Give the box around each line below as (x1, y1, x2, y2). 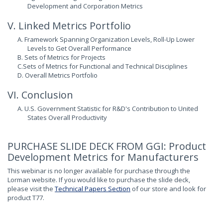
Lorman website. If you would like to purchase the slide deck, (7, 175, 190, 184)
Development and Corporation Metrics (27, 1, 143, 10)
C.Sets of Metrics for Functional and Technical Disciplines (17, 62, 188, 71)
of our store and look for (130, 184, 206, 193)
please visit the (7, 184, 55, 193)
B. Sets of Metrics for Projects (17, 53, 106, 62)
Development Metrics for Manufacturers (7, 150, 199, 164)
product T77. (7, 193, 44, 202)
